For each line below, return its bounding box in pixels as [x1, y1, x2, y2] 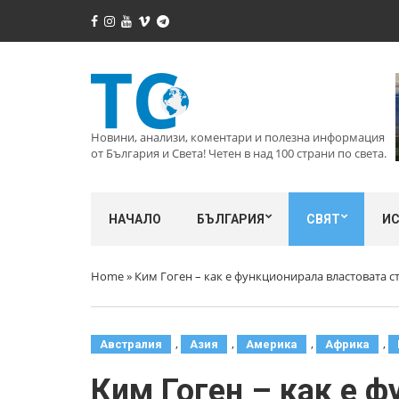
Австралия [100, 338, 162, 351]
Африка [325, 338, 370, 351]
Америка [246, 338, 297, 351]
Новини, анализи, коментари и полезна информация [91, 129, 385, 145]
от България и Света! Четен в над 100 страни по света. [91, 145, 387, 161]
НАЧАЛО [109, 212, 161, 226]
